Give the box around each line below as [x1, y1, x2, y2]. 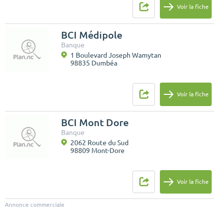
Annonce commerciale [5, 201, 65, 208]
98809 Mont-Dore [70, 146, 125, 154]
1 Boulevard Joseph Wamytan [70, 51, 161, 59]
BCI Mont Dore [61, 116, 129, 128]
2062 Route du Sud [70, 138, 129, 147]
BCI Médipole [61, 29, 122, 41]
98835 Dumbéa [70, 59, 117, 67]
